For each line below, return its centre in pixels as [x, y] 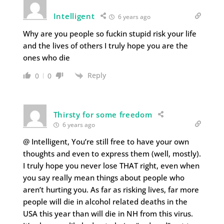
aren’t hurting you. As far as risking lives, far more [111, 190]
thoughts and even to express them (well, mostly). [112, 154]
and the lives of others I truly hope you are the [105, 45]
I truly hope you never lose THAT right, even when [111, 166]
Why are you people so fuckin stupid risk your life [109, 33]
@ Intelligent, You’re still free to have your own [106, 142]
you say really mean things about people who [103, 178]
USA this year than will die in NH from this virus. [108, 214]
